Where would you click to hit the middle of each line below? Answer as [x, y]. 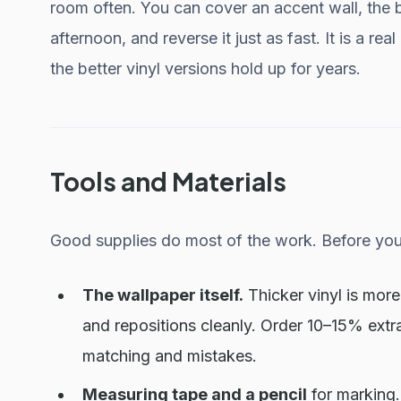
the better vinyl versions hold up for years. [205, 68]
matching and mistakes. [170, 356]
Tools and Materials [168, 181]
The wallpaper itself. [163, 295]
